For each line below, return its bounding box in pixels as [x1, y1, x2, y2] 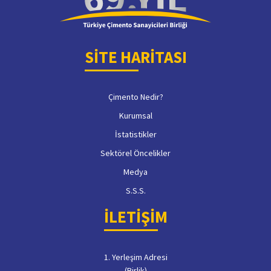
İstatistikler [114, 128, 157, 140]
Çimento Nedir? [108, 91, 163, 102]
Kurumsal [119, 109, 152, 121]
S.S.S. [125, 184, 146, 196]
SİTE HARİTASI [84, 46, 187, 67]
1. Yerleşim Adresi [103, 251, 168, 263]
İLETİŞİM [103, 206, 168, 227]
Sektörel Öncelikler [100, 147, 171, 158]
